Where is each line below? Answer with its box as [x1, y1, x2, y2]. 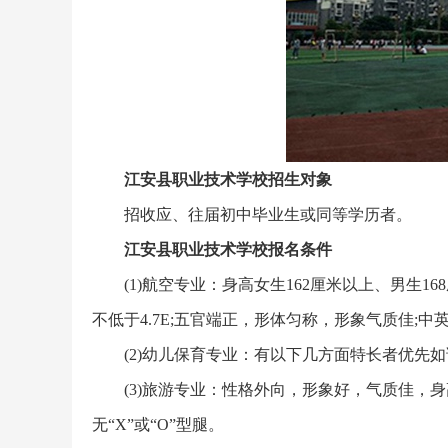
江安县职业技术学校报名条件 [124, 241, 332, 258]
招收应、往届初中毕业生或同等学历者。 [124, 206, 412, 223]
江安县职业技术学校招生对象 [124, 171, 332, 188]
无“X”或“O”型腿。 [92, 416, 224, 433]
